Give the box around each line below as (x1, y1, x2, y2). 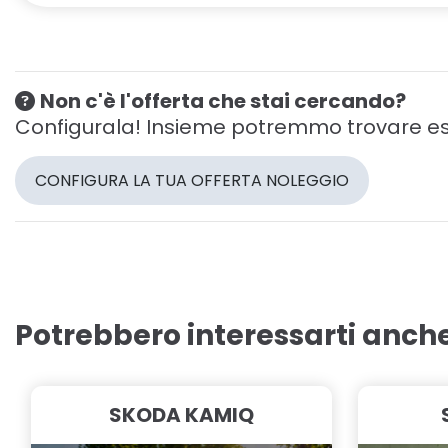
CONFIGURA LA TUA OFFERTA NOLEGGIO (35, 168, 349, 192)
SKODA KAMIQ (109, 400, 254, 429)
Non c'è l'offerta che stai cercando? (40, 86, 406, 115)
